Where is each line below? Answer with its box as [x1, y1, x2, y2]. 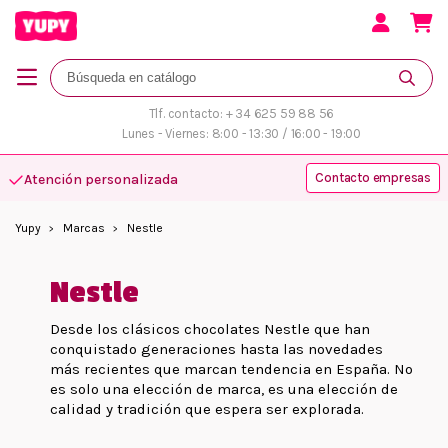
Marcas [63, 220, 105, 235]
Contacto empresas [315, 169, 431, 185]
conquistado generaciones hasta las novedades [50, 339, 383, 358]
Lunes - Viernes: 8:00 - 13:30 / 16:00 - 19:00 [122, 125, 361, 141]
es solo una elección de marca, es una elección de [50, 379, 398, 398]
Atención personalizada [24, 170, 178, 188]
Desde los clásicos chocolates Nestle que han [50, 319, 370, 338]
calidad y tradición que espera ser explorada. [50, 399, 364, 418]
